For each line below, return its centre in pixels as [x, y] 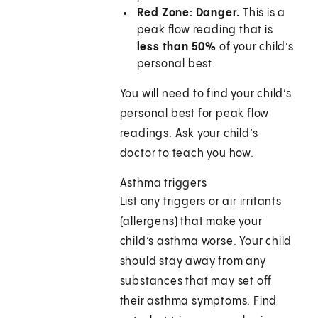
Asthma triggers [163, 184]
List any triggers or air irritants [201, 202]
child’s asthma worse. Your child [206, 242]
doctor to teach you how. [187, 154]
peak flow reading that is [205, 31]
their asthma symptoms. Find [198, 302]
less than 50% [177, 48]
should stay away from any [193, 262]
